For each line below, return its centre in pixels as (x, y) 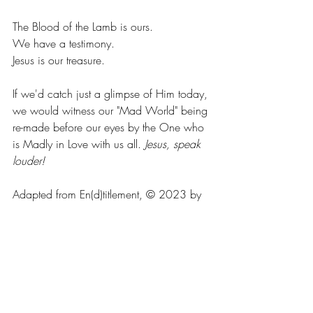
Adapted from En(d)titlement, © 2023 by (109, 194)
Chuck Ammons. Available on (84, 211)
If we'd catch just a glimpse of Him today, (112, 93)
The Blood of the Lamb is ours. (85, 26)
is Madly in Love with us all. (79, 144)
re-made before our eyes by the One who (110, 127)
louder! (29, 160)
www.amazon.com (58, 227)
